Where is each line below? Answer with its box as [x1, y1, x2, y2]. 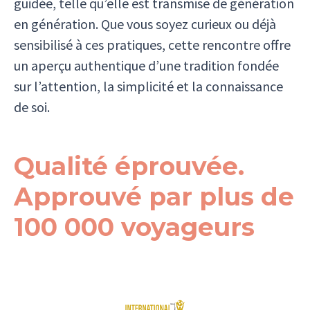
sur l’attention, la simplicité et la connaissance [14, 77, 283, 95]
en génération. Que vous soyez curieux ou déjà [14, 15, 276, 33]
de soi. [14, 98, 50, 116]
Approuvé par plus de [14, 181, 294, 212]
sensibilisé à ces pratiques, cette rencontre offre [14, 35, 291, 53]
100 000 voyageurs [14, 211, 255, 242]
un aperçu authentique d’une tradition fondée [14, 56, 279, 74]
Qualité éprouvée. [14, 150, 244, 181]
